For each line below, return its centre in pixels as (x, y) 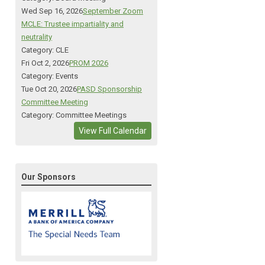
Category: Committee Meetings (74, 115)
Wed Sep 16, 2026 (52, 11)
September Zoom (113, 11)
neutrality (37, 37)
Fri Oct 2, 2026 (45, 63)
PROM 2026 (89, 63)
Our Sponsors (49, 177)
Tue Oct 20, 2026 (49, 89)
